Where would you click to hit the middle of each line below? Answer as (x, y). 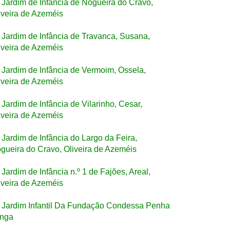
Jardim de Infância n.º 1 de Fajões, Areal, (76, 172)
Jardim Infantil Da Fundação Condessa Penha (86, 206)
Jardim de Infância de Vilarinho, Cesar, (72, 104)
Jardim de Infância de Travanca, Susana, (76, 36)
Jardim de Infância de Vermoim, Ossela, (74, 70)
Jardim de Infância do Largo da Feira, (69, 138)
